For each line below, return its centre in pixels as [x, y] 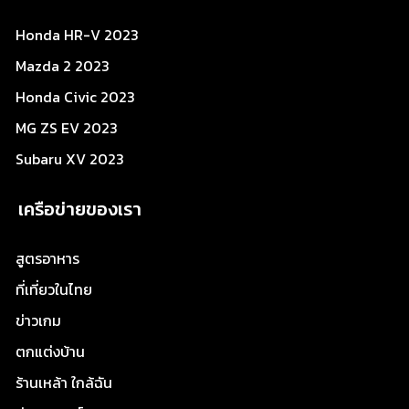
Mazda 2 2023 [63, 65]
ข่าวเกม [38, 320]
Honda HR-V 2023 [77, 34]
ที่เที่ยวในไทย [54, 289]
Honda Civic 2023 [75, 96]
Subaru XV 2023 [70, 158]
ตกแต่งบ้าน [50, 351]
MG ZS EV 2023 [67, 127]
